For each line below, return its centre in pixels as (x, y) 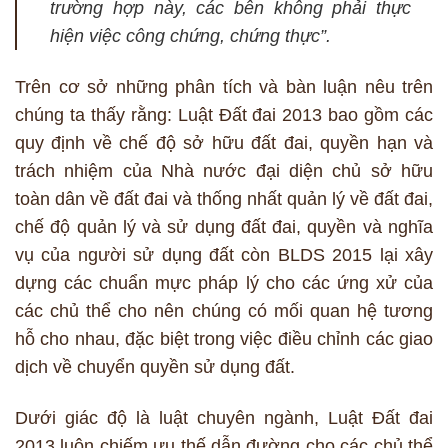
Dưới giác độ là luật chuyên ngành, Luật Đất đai (224, 418)
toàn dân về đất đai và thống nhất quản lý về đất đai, (224, 199)
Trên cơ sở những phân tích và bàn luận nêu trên (224, 87)
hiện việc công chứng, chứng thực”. (191, 36)
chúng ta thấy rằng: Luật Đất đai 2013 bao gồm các (224, 115)
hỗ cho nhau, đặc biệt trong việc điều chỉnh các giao (224, 339)
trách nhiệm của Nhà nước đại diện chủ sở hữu (224, 171)
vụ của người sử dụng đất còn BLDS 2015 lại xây (224, 255)
